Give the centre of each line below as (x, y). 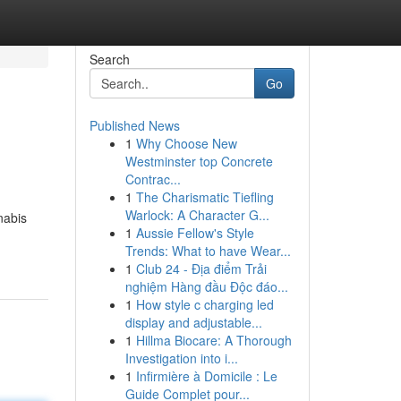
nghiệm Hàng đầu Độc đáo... (206, 286)
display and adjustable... (193, 322)
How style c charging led (205, 304)
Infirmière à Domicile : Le (206, 376)
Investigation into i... (181, 358)
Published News (134, 125)
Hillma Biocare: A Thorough (213, 340)
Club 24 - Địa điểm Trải (201, 269)
